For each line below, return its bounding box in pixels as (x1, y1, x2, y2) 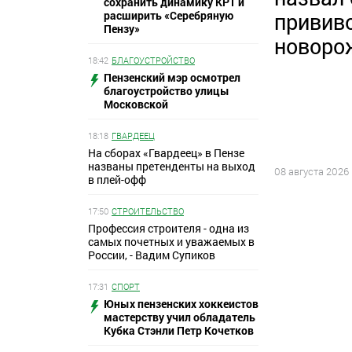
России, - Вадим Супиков (88, 247, 215, 262)
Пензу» (104, 20, 140, 36)
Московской (104, 96, 168, 112)
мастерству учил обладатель (104, 309, 255, 324)
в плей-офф (88, 171, 146, 187)
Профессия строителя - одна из (88, 220, 249, 236)
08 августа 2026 (274, 164, 350, 179)
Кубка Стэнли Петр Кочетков (104, 322, 254, 338)
